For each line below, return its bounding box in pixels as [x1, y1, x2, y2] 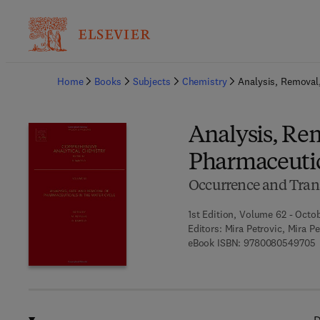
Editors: [187, 222, 222, 235]
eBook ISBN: [187, 236, 241, 249]
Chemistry [181, 75, 227, 88]
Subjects [132, 75, 171, 88]
